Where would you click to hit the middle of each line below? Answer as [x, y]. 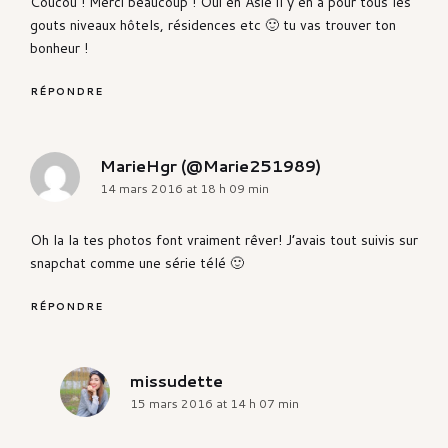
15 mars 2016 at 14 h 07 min [214, 404]
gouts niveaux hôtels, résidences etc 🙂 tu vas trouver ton [213, 25]
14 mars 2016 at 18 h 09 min [184, 189]
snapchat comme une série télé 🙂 [137, 263]
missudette [176, 381]
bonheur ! [59, 48]
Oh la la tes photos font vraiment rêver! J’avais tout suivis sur [224, 240]
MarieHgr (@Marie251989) [210, 166]
